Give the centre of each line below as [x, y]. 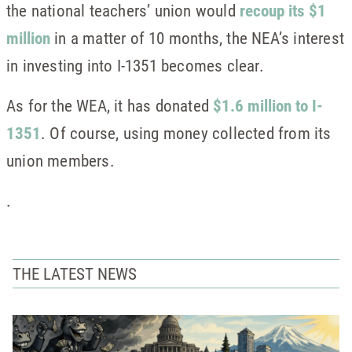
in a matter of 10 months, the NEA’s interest [198, 38]
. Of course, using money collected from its [186, 133]
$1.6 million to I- [268, 105]
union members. [60, 160]
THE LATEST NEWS [75, 273]
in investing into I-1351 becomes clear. [135, 65]
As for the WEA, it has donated [110, 105]
